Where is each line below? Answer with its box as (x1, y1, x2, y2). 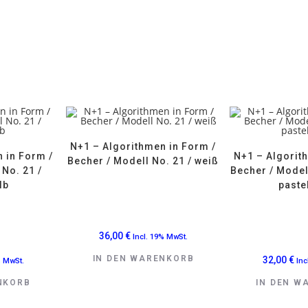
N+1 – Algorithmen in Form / (70, 140, 217, 152)
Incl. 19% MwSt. (132, 232, 188, 241)
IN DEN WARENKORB (92, 253, 195, 263)
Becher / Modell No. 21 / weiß (67, 155, 219, 166)
